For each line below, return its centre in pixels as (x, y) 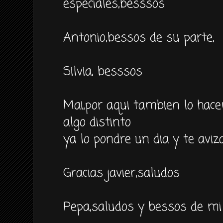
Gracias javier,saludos (121, 173)
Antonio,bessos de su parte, (139, 38)
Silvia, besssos (103, 72)
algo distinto (97, 122)
